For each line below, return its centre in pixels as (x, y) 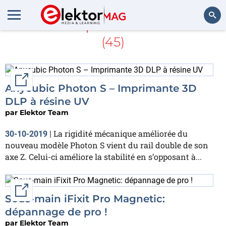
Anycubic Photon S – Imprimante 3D (101, 88)
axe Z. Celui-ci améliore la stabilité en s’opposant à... (103, 156)
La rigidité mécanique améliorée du (121, 133)
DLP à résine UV (47, 101)
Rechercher (198, 43)
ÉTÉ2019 (180, 24)
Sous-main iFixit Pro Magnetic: (85, 199)
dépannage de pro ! (56, 212)
